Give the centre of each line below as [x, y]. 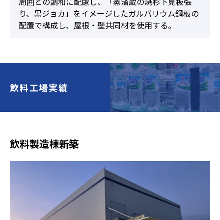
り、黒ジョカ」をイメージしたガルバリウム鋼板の [109, 13]
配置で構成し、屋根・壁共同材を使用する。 [97, 25]
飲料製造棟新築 [44, 143]
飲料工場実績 [39, 87]
